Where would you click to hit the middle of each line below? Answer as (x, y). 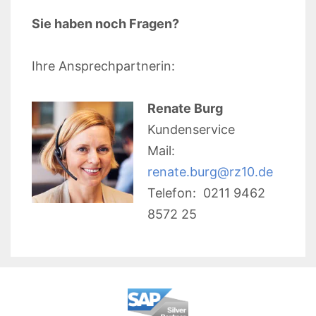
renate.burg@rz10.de (210, 171)
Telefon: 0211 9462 (206, 193)
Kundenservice (191, 129)
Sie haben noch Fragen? (105, 23)
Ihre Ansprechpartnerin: (103, 66)
